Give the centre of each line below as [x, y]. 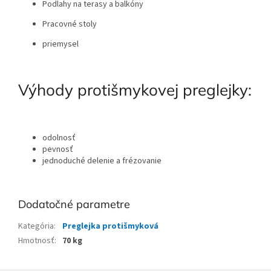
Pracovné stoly [70, 24]
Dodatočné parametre [74, 204]
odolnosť [59, 138]
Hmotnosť [36, 240]
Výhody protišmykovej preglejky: [135, 90]
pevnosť [58, 149]
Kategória [36, 226]
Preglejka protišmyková [110, 226]
